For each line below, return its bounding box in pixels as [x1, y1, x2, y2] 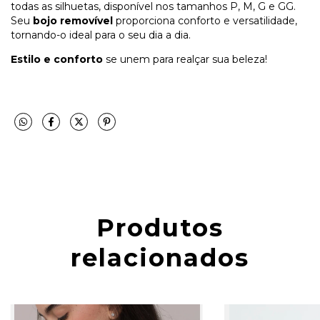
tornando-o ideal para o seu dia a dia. [11, 29, 191, 42]
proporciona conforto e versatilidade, [113, 14, 297, 28]
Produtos [96, 213, 224, 244]
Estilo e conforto [11, 53, 103, 66]
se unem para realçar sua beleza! [103, 53, 267, 66]
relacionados [71, 243, 249, 274]
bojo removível [33, 14, 113, 28]
